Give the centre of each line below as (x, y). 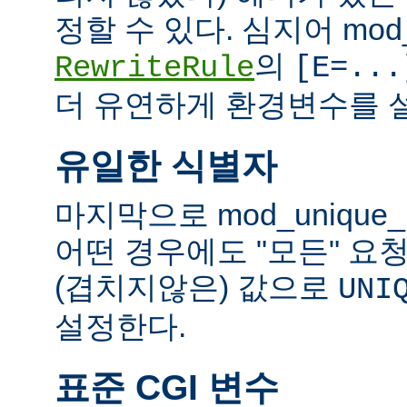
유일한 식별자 (166, 165)
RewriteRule (154, 69)
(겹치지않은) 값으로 (196, 288)
